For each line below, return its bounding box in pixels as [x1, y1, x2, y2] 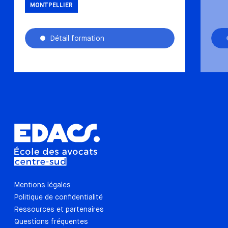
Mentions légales [14, 181, 71, 189]
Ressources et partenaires [14, 205, 104, 214]
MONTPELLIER [30, 3, 73, 9]
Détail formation [50, 34, 104, 43]
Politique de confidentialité [14, 193, 103, 202]
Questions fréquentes [14, 217, 88, 226]
